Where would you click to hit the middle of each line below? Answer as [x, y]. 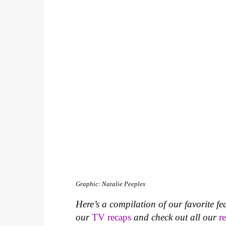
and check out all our [175, 217]
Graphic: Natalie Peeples [111, 184]
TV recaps [112, 217]
